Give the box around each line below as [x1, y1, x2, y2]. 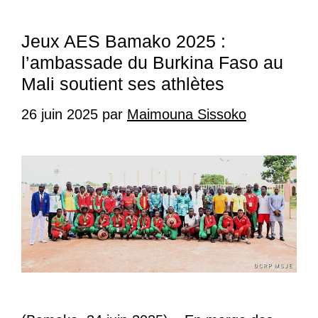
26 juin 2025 [21, 106, 98, 123]
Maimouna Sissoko [127, 106, 246, 123]
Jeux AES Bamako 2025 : [21, 31, 226, 52]
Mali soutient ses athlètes [21, 74, 224, 94]
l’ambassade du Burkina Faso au [21, 53, 283, 73]
